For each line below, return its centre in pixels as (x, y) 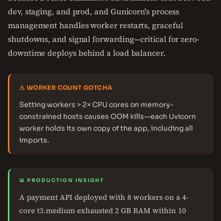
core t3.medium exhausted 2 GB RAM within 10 (103, 210)
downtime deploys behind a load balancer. (87, 53)
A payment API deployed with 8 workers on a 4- (104, 197)
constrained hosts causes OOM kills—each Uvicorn (108, 116)
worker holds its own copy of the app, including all (106, 128)
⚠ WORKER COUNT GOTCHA (66, 88)
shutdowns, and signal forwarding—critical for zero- (104, 39)
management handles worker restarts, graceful (95, 25)
